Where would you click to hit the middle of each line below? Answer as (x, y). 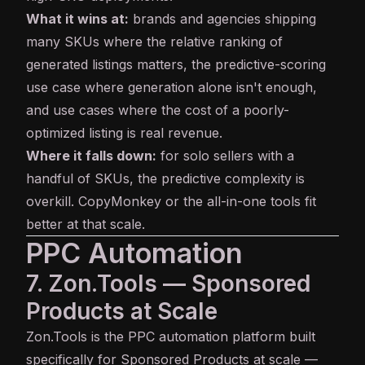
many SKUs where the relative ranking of (154, 42)
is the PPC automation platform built (201, 337)
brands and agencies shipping (222, 19)
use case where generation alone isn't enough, (172, 88)
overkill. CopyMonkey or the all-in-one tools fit (171, 202)
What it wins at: (77, 19)
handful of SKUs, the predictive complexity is (165, 179)
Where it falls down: (91, 156)
